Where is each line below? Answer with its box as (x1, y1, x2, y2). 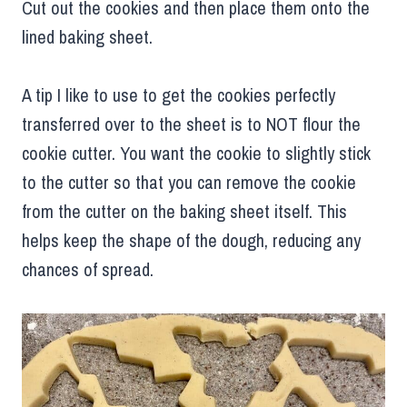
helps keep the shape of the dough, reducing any (22, 228, 361, 253)
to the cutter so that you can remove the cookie (22, 170, 356, 195)
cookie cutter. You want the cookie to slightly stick (22, 141, 371, 166)
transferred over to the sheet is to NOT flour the (22, 112, 361, 137)
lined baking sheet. (22, 25, 153, 50)
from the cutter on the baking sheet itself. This (22, 199, 347, 224)
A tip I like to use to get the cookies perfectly (22, 83, 335, 108)
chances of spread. (22, 257, 154, 283)
